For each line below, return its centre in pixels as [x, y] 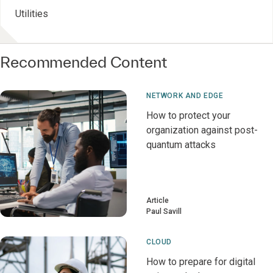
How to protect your [188, 115]
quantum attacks [181, 145]
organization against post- [202, 130]
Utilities [32, 14]
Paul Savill [164, 211]
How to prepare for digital [201, 262]
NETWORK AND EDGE [185, 96]
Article [158, 200]
